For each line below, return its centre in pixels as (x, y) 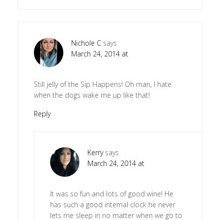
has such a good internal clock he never (112, 205)
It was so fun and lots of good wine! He (111, 194)
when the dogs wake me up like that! (92, 95)
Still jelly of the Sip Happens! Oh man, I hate (102, 84)
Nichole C (86, 43)
